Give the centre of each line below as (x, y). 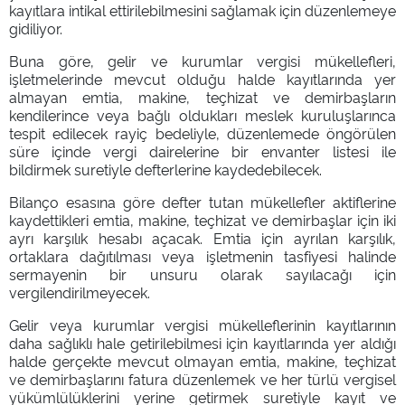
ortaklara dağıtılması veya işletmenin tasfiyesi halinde (202, 255)
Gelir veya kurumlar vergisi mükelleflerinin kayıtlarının (202, 324)
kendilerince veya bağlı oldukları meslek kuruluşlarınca (202, 114)
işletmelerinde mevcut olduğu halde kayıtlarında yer (202, 78)
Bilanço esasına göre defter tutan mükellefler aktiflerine (202, 201)
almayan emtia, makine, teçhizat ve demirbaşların (202, 96)
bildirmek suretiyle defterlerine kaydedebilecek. (165, 169)
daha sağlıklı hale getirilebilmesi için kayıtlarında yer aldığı (202, 342)
